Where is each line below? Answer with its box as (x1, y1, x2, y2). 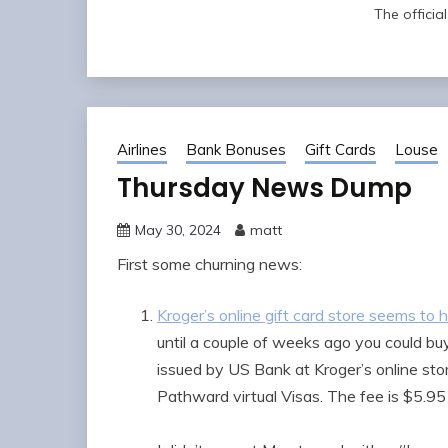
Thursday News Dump (117, 170, 412, 207)
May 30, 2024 (135, 221, 221, 240)
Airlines (117, 140, 167, 160)
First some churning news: (117, 254, 302, 275)
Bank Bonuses (186, 140, 286, 160)
